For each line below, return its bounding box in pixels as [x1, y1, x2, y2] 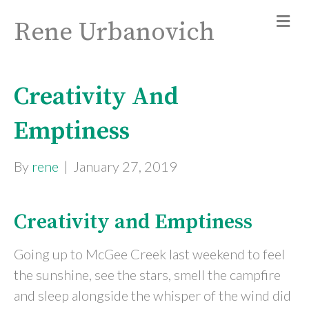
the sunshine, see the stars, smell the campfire [14, 266, 281, 283]
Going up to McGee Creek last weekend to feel [14, 246, 285, 262]
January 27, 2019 [73, 158, 177, 175]
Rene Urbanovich [14, 17, 215, 48]
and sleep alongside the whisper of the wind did [14, 287, 291, 303]
